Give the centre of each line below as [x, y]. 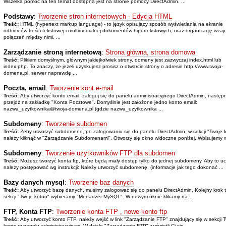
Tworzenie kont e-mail [81, 88]
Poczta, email [24, 88]
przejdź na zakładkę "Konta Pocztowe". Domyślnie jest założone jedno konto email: [100, 102]
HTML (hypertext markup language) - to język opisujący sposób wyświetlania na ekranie [121, 24]
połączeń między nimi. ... [32, 37]
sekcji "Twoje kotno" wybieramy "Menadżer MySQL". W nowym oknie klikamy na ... [98, 196]
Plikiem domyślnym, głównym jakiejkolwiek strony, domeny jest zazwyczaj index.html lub [121, 60]
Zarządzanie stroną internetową [52, 52]
